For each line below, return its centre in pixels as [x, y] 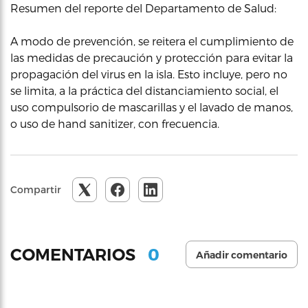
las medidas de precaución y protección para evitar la [152, 57]
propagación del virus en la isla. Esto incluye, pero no [149, 74]
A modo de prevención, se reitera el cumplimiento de [152, 41]
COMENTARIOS [75, 254]
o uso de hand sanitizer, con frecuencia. [115, 123]
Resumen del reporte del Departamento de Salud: [143, 8]
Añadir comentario [242, 255]
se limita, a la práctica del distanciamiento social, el [144, 90]
